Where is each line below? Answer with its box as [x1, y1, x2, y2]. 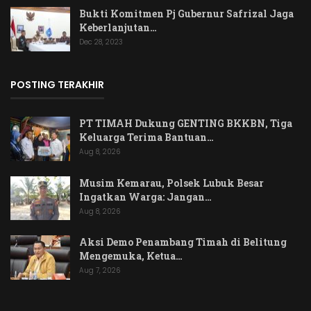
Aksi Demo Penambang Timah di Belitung [79, 235, 287, 249]
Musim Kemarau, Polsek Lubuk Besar [79, 176, 264, 190]
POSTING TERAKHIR [10, 78, 104, 92]
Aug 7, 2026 [79, 265, 120, 276]
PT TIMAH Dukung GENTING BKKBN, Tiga [79, 117, 292, 131]
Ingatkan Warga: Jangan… [79, 190, 212, 203]
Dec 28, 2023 [79, 36, 123, 47]
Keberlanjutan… [79, 20, 157, 34]
